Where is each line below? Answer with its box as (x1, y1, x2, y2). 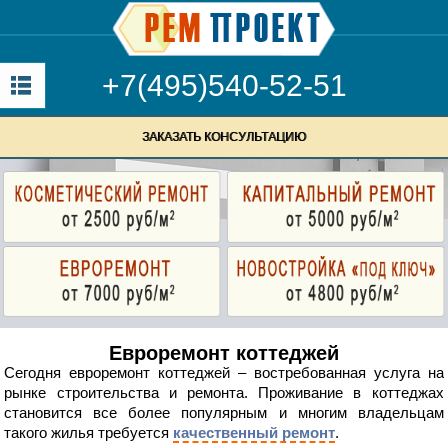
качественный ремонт (173, 424, 336, 442)
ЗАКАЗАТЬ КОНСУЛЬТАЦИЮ (142, 130, 306, 144)
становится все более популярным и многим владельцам (4, 404, 444, 422)
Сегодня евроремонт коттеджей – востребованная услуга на (4, 364, 444, 382)
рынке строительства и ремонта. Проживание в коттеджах (4, 384, 444, 402)
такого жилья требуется (4, 424, 174, 442)
